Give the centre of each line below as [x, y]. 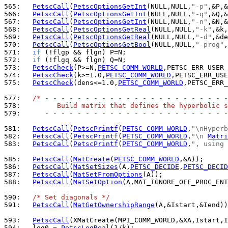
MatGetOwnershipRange [114, 205]
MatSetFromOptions [108, 174]
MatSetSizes [96, 167]
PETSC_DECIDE [155, 167]
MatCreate [92, 159]
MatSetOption [98, 182]
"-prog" [210, 45]
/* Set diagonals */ [71, 197]
